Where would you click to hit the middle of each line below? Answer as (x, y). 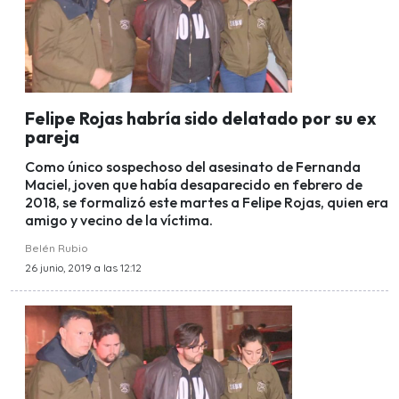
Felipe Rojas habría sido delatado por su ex (200, 119)
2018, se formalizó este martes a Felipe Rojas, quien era (207, 203)
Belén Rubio (57, 248)
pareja (52, 138)
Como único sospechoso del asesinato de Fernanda (193, 167)
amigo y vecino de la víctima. (120, 220)
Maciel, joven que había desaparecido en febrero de (194, 185)
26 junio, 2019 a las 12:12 (83, 268)
